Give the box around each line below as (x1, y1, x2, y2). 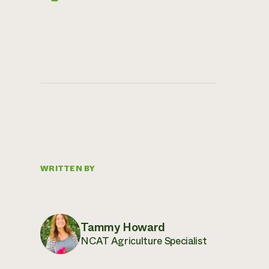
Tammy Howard (80, 219, 165, 236)
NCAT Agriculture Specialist (80, 234, 207, 249)
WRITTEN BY (40, 163, 95, 174)
